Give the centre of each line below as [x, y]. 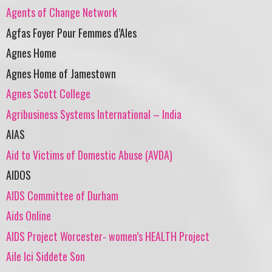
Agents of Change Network [62, 12]
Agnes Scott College [48, 94]
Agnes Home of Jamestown [61, 73]
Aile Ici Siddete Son [46, 257]
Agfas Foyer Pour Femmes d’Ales [71, 32]
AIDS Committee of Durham [62, 195]
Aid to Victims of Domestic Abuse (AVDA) [89, 155]
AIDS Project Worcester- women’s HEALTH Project [108, 236]
